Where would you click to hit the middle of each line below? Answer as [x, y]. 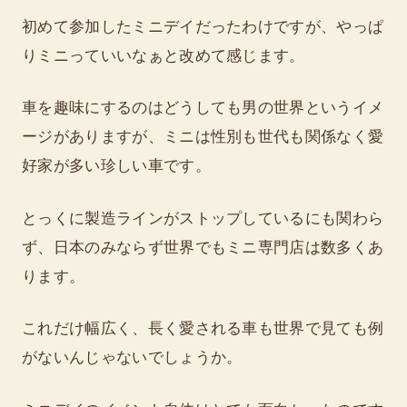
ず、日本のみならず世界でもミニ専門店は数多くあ [203, 247]
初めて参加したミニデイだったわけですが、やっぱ [203, 26]
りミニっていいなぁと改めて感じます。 [164, 55]
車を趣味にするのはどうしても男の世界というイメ [203, 108]
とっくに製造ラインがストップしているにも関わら [203, 218]
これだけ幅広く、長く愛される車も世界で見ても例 [203, 329]
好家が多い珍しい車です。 [116, 166]
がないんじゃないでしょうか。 [132, 358]
